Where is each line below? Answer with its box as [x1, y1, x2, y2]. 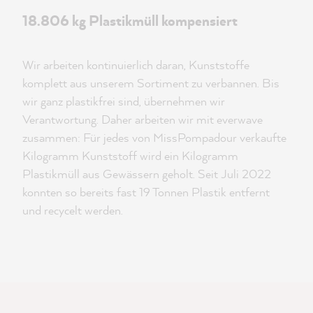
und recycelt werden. [22, 201, 123, 218]
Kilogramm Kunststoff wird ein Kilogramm [22, 147, 238, 163]
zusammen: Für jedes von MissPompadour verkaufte [22, 129, 286, 145]
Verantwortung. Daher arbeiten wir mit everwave [22, 110, 263, 127]
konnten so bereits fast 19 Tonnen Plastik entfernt [22, 183, 270, 200]
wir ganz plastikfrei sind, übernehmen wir [22, 92, 225, 109]
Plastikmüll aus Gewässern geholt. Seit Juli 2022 [22, 165, 271, 182]
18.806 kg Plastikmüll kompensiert [22, 10, 238, 30]
